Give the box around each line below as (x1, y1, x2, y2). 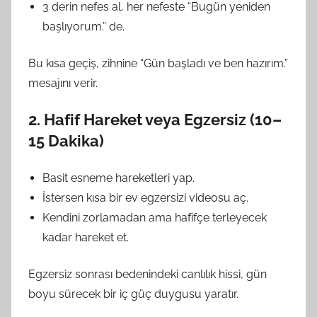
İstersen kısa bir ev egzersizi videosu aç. (42, 190, 248, 204)
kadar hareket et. (42, 230, 129, 244)
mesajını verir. (28, 76, 98, 90)
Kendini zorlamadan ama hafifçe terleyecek (42, 210, 267, 224)
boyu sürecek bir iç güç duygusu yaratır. (28, 287, 238, 301)
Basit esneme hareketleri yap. (42, 171, 195, 185)
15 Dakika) (28, 131, 104, 150)
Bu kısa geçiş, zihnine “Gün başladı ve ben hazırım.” (28, 56, 288, 70)
